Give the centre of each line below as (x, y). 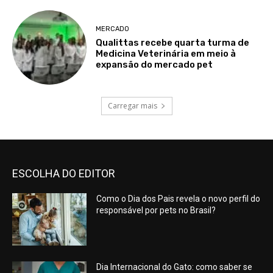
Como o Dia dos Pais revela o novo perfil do (179, 199)
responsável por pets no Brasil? (156, 211)
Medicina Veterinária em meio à (166, 53)
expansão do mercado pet (154, 64)
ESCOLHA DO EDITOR (64, 174)
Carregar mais (132, 106)
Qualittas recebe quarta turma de (173, 42)
